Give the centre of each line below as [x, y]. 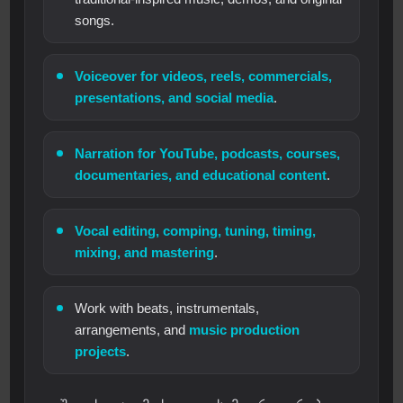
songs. [95, 21]
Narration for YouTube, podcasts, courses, [208, 154]
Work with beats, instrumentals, [167, 309]
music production [245, 330]
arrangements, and [132, 330]
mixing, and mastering [145, 253]
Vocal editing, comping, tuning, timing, [196, 231]
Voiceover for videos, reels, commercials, [204, 76]
